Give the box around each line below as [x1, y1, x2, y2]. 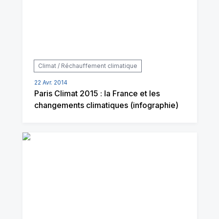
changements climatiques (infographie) [34, 100, 178, 110]
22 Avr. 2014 [34, 79, 67, 86]
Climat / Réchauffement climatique [38, 62, 137, 69]
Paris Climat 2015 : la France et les [34, 88, 160, 98]
